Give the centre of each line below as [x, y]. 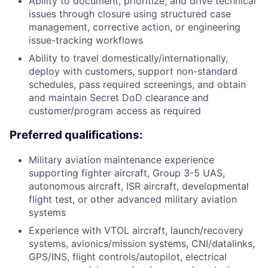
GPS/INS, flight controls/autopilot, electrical [128, 256]
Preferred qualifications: [76, 135]
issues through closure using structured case [130, 14]
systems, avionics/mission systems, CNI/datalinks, [142, 243]
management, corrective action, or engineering [135, 27]
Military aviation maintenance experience [121, 159]
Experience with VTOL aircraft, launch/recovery [136, 230]
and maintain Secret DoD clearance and [119, 98]
